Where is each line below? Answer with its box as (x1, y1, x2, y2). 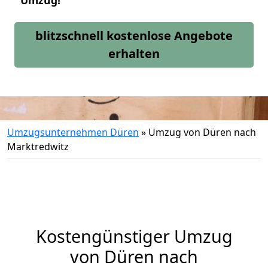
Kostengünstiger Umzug (35, 224, 233, 248)
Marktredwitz (7, 140, 69, 153)
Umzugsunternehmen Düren (7, 126, 139, 139)
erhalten (108, 45, 160, 62)
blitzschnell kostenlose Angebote (35, 28, 233, 44)
